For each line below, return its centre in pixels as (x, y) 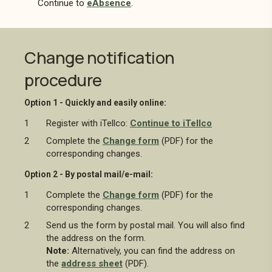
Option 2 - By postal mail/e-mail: (90, 174)
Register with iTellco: (88, 123)
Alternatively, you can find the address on (153, 251)
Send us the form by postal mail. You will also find (145, 225)
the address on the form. (96, 238)
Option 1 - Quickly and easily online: (95, 103)
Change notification (100, 57)
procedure (63, 80)
